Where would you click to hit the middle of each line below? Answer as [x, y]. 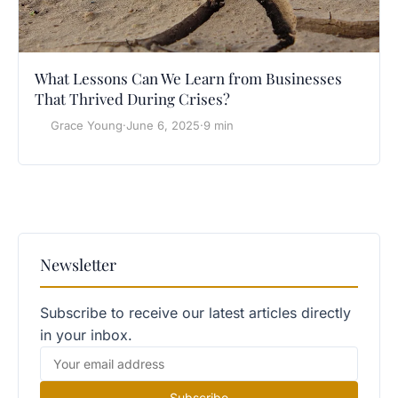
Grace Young [87, 125]
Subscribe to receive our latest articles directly [195, 312]
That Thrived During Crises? [132, 98]
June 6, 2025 [163, 125]
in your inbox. [86, 334]
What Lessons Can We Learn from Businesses [188, 78]
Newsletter [78, 264]
